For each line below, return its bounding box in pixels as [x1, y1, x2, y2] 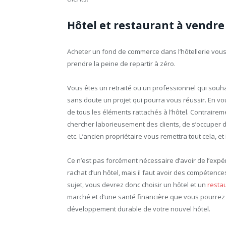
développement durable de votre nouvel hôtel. [67, 204, 210, 213]
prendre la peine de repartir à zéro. [67, 59, 176, 68]
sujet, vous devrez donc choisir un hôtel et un [67, 180, 207, 189]
